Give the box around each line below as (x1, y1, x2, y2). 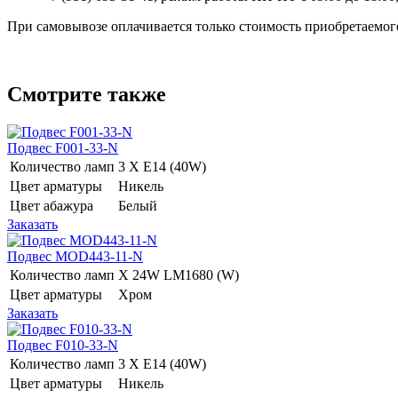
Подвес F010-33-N (7, 337, 118, 353)
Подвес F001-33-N (7, 139, 118, 155)
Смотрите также (7, 82, 166, 106)
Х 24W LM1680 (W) (118, 267, 243, 283)
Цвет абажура (10, 197, 93, 213)
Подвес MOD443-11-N (7, 248, 143, 264)
